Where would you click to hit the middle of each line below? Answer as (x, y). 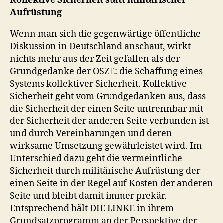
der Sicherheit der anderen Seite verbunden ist (109, 121)
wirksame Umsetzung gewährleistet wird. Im (106, 146)
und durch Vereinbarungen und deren (91, 133)
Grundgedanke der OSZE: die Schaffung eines (106, 71)
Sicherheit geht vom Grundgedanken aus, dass (108, 96)
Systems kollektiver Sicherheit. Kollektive (98, 84)
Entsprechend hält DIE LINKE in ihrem (92, 208)
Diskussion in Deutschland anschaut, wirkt (100, 46)
